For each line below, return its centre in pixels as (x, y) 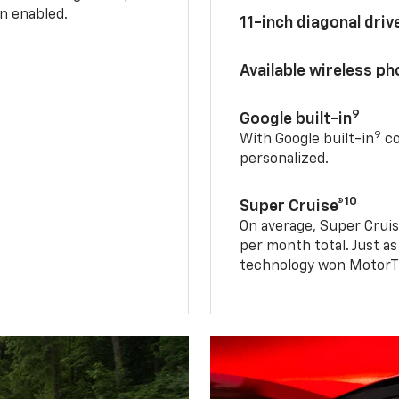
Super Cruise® (292, 206)
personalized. (285, 159)
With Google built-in (307, 139)
